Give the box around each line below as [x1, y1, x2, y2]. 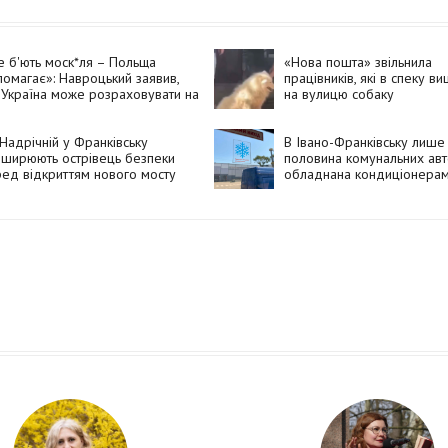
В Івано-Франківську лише [283, 133, 445, 152]
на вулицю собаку [283, 85, 394, 104]
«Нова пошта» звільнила [283, 53, 432, 72]
